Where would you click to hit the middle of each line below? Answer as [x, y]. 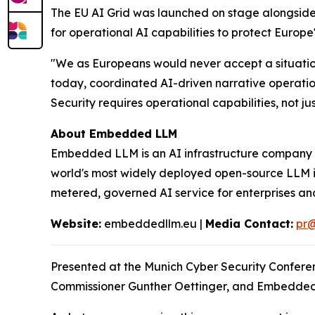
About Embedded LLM [114, 133]
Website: [76, 223]
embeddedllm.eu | [153, 223]
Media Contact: [249, 223]
